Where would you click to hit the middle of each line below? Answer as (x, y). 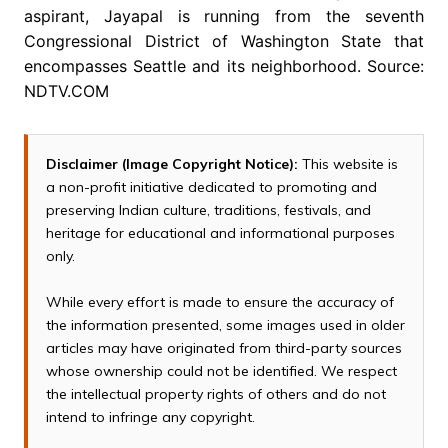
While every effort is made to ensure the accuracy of (219, 301)
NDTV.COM (66, 90)
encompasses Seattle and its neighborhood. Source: (224, 65)
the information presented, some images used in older (225, 324)
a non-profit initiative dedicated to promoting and (211, 186)
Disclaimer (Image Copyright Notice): (171, 163)
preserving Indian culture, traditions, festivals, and (208, 209)
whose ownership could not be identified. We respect (221, 370)
